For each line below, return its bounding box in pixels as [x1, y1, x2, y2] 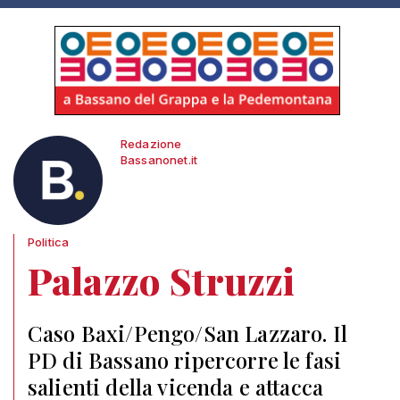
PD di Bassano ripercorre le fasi [28, 346, 342, 374]
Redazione [121, 137, 182, 151]
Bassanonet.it [121, 153, 198, 167]
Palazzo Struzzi [28, 255, 296, 305]
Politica [28, 235, 70, 249]
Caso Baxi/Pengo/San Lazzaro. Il [28, 319, 347, 347]
